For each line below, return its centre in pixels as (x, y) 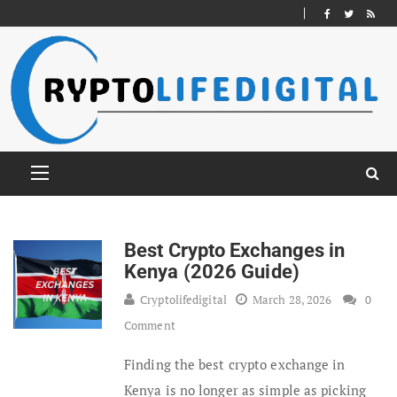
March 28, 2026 (292, 299)
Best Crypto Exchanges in (235, 250)
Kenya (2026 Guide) (212, 271)
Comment (150, 325)
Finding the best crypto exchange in (235, 364)
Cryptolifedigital (183, 299)
